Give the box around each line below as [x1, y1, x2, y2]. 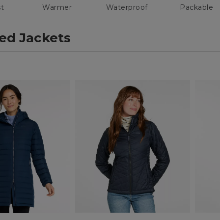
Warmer [42, 3, 72, 12]
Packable [180, 3, 213, 12]
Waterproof [106, 3, 148, 12]
